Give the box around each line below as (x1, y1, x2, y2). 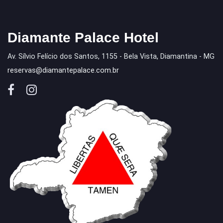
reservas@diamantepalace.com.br (7, 66, 119, 75)
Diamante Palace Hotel (7, 30, 159, 46)
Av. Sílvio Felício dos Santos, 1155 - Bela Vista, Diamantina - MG (7, 52, 215, 61)
